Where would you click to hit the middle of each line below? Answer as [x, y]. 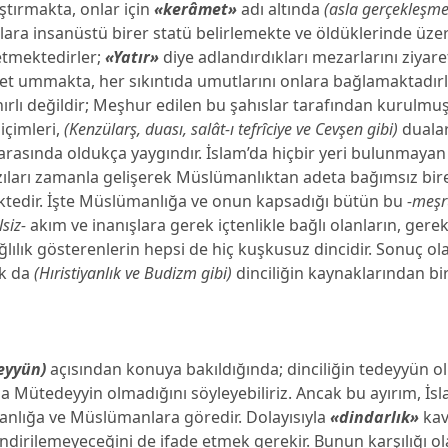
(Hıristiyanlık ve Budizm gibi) [133, 273]
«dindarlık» [375, 417]
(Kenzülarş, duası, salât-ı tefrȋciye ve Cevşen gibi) [231, 129]
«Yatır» [132, 57]
